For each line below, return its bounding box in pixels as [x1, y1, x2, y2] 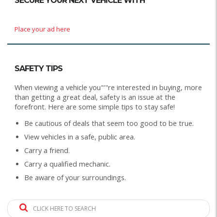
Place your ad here [15, 24, 70, 33]
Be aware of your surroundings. [24, 172, 126, 182]
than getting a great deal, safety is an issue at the [15, 92, 175, 102]
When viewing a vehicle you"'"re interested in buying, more [15, 82, 202, 92]
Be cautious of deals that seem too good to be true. [24, 118, 194, 128]
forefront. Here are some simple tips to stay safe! [15, 102, 175, 111]
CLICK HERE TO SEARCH [31, 204, 96, 213]
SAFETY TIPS [15, 63, 62, 73]
